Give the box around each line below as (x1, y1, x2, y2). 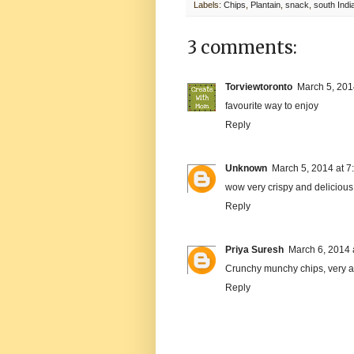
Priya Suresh (225, 244, 284, 256)
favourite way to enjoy (225, 100, 318, 112)
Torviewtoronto (225, 81, 292, 93)
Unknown (225, 163, 267, 175)
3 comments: (187, 36, 297, 59)
